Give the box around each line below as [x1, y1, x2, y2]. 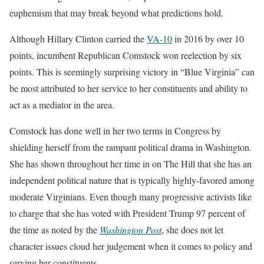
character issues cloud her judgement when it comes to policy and [9, 240, 252, 253]
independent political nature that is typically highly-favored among [9, 174, 255, 187]
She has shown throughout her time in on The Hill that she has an [9, 157, 252, 170]
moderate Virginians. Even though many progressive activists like [9, 190, 252, 203]
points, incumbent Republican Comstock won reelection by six [9, 49, 242, 62]
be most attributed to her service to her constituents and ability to [9, 82, 247, 95]
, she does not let [161, 223, 223, 236]
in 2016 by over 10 [172, 32, 244, 45]
